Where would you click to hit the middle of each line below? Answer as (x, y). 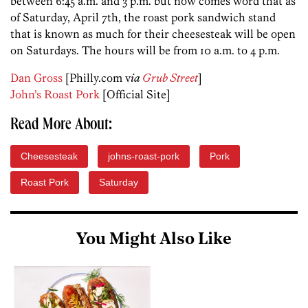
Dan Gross (36, 78)
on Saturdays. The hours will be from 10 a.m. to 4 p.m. (145, 51)
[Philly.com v (97, 78)
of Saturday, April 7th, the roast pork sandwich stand (143, 18)
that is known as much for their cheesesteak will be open (153, 34)
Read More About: (61, 126)
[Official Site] (135, 95)
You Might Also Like (154, 240)
